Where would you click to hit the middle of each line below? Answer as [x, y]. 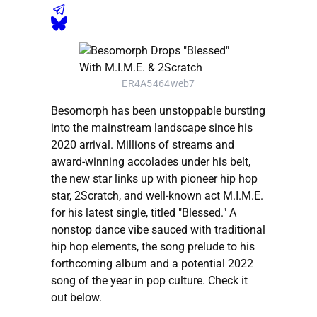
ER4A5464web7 [158, 83]
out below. [76, 297]
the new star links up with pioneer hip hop [154, 178]
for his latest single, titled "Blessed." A [144, 212]
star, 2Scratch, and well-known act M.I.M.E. [157, 195]
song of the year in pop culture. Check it [149, 280]
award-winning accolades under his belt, [151, 161]
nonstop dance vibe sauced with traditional [158, 229]
